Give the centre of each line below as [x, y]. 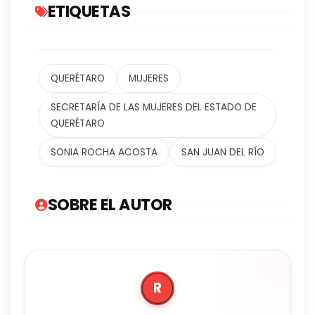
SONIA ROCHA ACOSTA [104, 153]
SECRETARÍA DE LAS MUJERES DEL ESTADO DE [154, 108]
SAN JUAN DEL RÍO [223, 153]
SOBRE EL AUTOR [110, 205]
